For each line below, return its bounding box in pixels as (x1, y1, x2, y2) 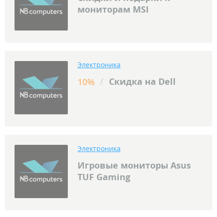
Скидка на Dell (107, 76, 176, 88)
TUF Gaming (77, 171, 130, 183)
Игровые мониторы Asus (77, 159, 191, 171)
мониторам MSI (77, 3, 149, 15)
